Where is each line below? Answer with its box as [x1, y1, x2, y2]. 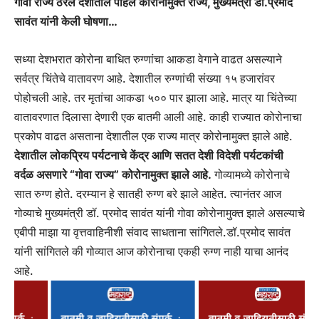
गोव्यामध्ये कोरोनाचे [211, 167, 290, 182]
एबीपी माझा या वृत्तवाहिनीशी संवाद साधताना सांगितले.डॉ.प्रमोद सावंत [14, 224, 291, 239]
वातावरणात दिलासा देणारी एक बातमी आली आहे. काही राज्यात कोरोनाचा [14, 109, 302, 124]
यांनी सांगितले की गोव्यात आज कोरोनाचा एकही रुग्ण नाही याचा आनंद [14, 244, 288, 258]
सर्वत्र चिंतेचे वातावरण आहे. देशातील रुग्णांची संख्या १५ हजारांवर [14, 70, 275, 85]
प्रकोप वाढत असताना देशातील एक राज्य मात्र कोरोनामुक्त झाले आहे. [14, 128, 293, 143]
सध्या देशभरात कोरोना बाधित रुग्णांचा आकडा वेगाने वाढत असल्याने [14, 51, 282, 66]
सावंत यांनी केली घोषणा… [14, 14, 117, 28]
